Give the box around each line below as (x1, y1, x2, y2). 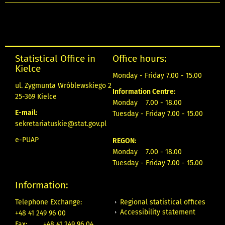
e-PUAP (15, 136, 39, 145)
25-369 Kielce (15, 92, 57, 101)
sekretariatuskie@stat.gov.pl (15, 120, 106, 129)
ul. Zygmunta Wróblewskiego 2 (15, 81, 111, 90)
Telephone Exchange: (15, 198, 82, 207)
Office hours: (113, 53, 167, 65)
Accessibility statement (120, 207, 195, 216)
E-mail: (15, 108, 37, 118)
